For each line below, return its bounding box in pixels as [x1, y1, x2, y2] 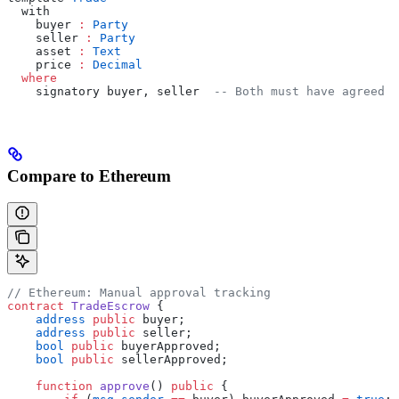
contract [7, 299, 64, 313]
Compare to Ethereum [7, 166, 171, 185]
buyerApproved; [114, 339, 221, 354]
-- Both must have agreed [214, 84, 385, 98]
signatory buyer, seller [7, 84, 214, 98]
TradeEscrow [64, 299, 150, 313]
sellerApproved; [114, 353, 228, 367]
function [7, 379, 93, 394]
